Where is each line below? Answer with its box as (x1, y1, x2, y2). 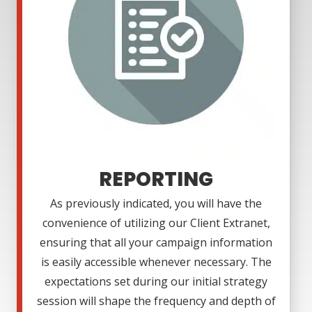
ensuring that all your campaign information (40, 235, 272, 251)
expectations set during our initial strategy (45, 274, 267, 290)
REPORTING (99, 166, 213, 194)
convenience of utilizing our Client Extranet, (42, 215, 270, 231)
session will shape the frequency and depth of (36, 293, 276, 309)
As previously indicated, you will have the (50, 196, 262, 212)
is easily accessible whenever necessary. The (40, 254, 272, 270)
